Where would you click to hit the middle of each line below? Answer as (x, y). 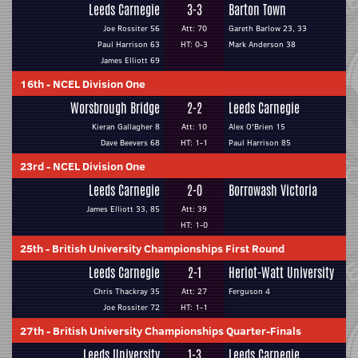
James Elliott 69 (130, 60)
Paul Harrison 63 (129, 44)
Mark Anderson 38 (262, 44)
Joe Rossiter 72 (131, 307)
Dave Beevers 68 (130, 143)
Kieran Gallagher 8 (126, 127)
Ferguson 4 (249, 291)
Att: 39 (194, 209)
